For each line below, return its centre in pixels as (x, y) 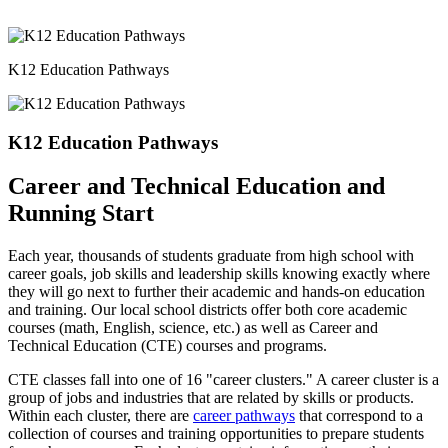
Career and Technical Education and (196, 186)
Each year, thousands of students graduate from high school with (211, 256)
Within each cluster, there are (100, 416)
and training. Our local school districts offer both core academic (207, 310)
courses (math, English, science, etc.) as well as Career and (193, 328)
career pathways (244, 416)
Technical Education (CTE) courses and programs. (167, 346)
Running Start (84, 213)
